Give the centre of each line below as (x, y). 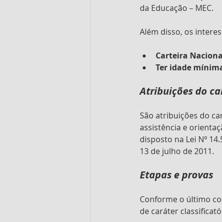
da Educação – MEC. (177, 8)
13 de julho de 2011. (177, 151)
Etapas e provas (176, 174)
